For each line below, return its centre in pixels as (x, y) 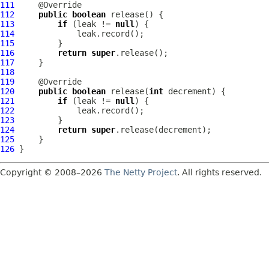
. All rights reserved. (219, 172)
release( (127, 91)
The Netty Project (141, 172)
